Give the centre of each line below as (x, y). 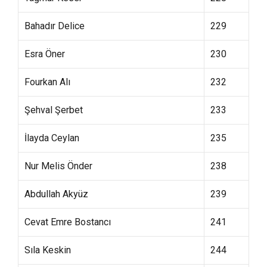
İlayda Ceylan (52, 138)
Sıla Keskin (48, 250)
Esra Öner (45, 54)
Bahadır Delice (55, 26)
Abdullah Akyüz (56, 194)
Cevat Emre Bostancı (68, 222)
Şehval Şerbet (54, 110)
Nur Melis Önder (58, 166)
